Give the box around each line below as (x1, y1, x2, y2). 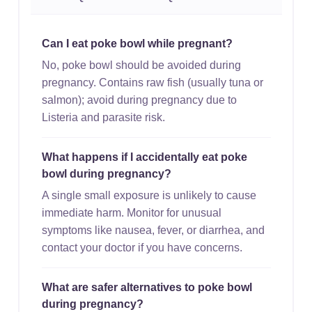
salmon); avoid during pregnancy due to (41, 93, 237, 106)
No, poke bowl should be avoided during (41, 58, 241, 71)
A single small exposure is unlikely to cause (41, 189, 256, 201)
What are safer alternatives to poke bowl (41, 281, 252, 293)
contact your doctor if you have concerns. (41, 241, 242, 253)
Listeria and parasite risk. (41, 111, 165, 123)
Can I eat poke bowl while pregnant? (41, 37, 233, 49)
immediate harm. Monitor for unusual (41, 206, 221, 219)
